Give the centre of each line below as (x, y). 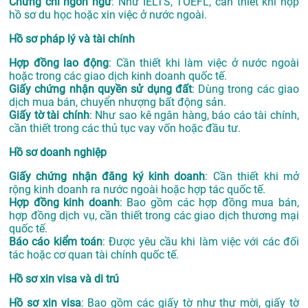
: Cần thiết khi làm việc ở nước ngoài (204, 63)
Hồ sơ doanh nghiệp (58, 153)
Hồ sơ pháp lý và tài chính (72, 39)
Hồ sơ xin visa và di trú (64, 279)
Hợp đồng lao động (59, 63)
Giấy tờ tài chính (49, 115)
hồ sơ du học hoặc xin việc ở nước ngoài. (108, 15)
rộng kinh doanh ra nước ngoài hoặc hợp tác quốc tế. (137, 190)
